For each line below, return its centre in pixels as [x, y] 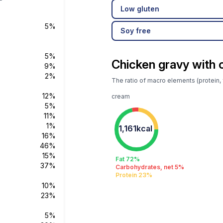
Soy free [136, 31]
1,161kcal [135, 128]
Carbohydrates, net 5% [150, 167]
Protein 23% [134, 175]
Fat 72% [128, 159]
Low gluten [140, 9]
